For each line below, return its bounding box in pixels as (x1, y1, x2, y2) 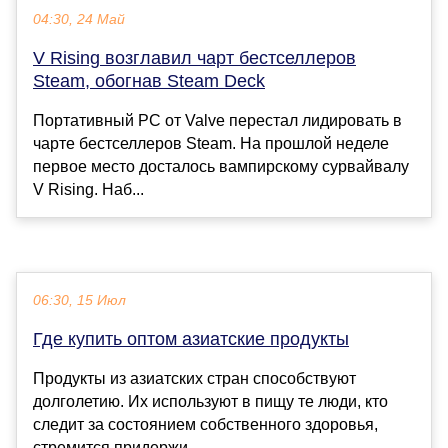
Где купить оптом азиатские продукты (33, 329, 349, 350)
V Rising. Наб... (33, 181, 144, 199)
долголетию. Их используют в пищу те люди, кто (33, 393, 388, 411)
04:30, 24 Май (33, 12, 125, 28)
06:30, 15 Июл (33, 293, 126, 309)
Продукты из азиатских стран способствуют (33, 370, 356, 388)
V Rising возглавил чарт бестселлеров (33, 48, 356, 69)
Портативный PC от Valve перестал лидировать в (33, 112, 402, 130)
